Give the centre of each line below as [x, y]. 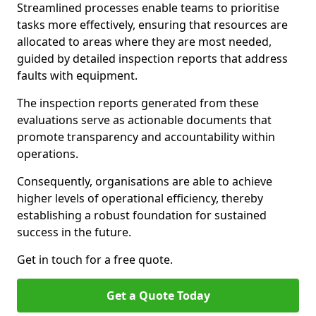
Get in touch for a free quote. [95, 260]
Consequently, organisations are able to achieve [145, 181]
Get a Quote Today [158, 296]
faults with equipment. [79, 75]
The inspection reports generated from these [138, 103]
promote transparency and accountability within [146, 137]
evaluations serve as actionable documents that [144, 120]
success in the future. [74, 232]
